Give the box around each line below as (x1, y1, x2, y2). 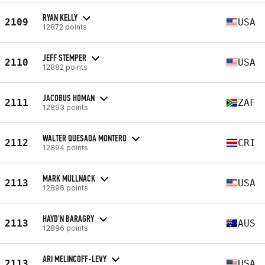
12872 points (43, 22, 87, 31)
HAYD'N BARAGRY (43, 212, 94, 224)
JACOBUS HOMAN (43, 92, 95, 104)
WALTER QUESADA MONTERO (43, 132, 127, 144)
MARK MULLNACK (43, 172, 95, 184)
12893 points (43, 102, 88, 112)
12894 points (43, 143, 88, 152)
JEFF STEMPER (43, 51, 86, 63)
